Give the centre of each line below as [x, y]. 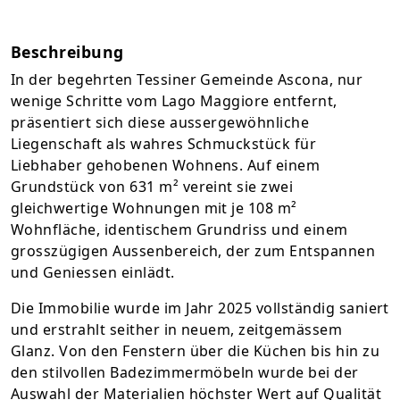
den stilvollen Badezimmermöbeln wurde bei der [185, 372]
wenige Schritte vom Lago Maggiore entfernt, [174, 101]
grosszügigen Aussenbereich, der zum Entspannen [193, 251]
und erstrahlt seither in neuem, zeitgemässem [177, 329]
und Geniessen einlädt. [93, 272]
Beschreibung [67, 52]
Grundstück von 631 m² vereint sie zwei [152, 187]
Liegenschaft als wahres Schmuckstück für [164, 144]
